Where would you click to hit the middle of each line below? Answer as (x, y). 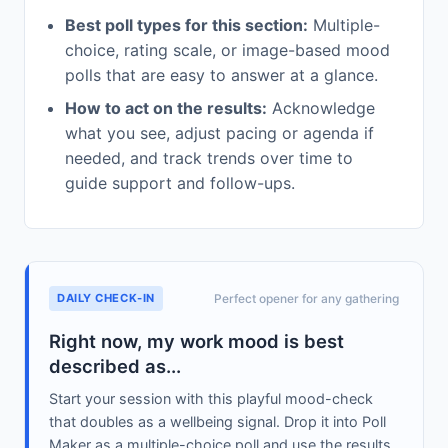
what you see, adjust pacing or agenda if (219, 133)
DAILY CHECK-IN (106, 298)
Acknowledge (321, 108)
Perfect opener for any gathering (306, 299)
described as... (115, 366)
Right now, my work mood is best (196, 341)
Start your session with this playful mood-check (211, 399)
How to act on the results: (166, 108)
